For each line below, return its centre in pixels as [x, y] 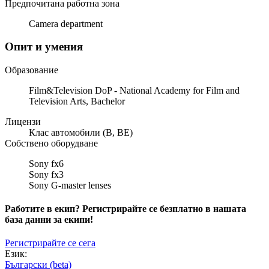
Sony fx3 [46, 174]
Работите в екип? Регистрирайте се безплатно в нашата [125, 209]
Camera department [66, 23]
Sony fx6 [46, 163]
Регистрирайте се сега [50, 243]
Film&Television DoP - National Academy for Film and [134, 90]
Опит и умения [44, 47]
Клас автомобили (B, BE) [81, 132]
